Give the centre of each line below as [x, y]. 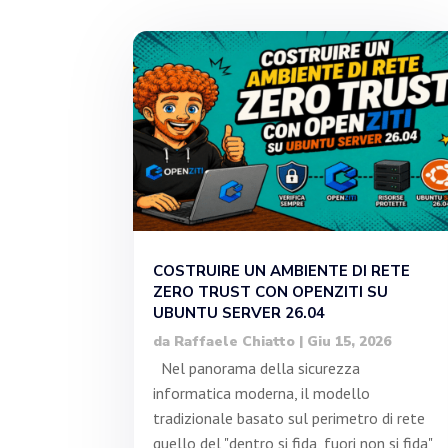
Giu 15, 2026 [349, 342]
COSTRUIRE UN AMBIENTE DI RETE [282, 271]
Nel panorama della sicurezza [257, 368]
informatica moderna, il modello [262, 393]
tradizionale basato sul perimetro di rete [289, 418]
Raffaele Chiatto [235, 342]
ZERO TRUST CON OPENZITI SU [271, 292]
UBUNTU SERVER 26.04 [239, 313]
